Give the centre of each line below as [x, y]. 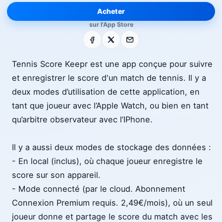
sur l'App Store [111, 25]
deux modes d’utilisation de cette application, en [106, 92]
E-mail [133, 37]
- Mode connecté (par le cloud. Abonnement [99, 189]
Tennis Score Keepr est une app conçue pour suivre [112, 64]
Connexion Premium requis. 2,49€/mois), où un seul [112, 203]
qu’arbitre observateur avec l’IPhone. [82, 120]
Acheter [111, 11]
